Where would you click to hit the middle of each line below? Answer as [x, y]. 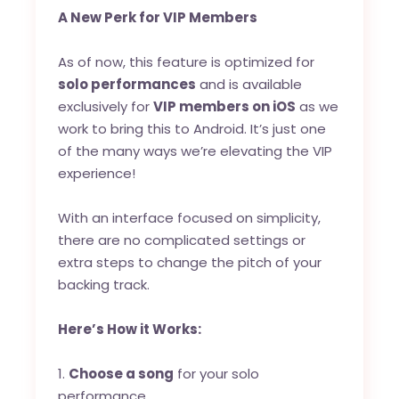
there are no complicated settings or [182, 240]
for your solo [217, 373]
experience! [97, 173]
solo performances [127, 84]
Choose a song [122, 373]
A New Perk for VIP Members [158, 17]
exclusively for [106, 106]
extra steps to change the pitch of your [190, 262]
